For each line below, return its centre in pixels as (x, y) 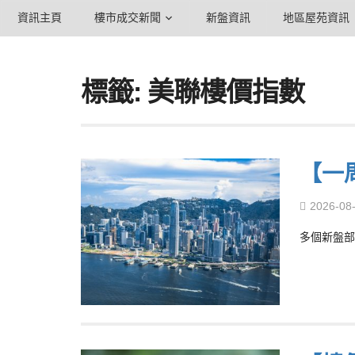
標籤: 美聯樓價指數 (193, 92)
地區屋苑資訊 (316, 17)
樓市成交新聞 (128, 17)
